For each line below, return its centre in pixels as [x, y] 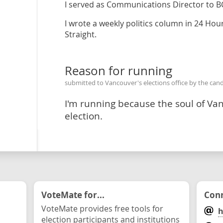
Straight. [80, 34]
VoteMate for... [73, 195]
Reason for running [118, 71]
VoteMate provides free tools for [102, 209]
